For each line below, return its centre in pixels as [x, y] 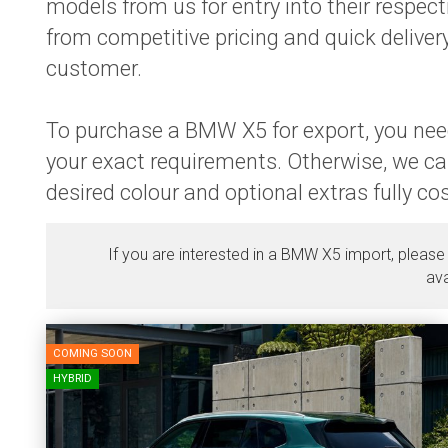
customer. [96, 68]
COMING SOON [92, 353]
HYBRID [72, 378]
